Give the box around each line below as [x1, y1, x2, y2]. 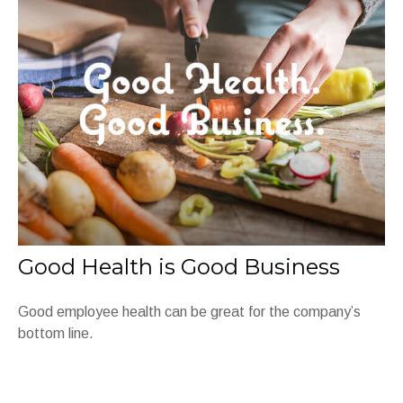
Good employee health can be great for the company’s [18, 303, 361, 319]
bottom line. [18, 325, 94, 341]
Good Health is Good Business [18, 253, 340, 280]
